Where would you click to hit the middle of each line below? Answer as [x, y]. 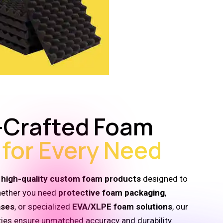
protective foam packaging [111, 193]
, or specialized [43, 207]
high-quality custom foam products [71, 179]
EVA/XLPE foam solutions [122, 207]
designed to [164, 179]
